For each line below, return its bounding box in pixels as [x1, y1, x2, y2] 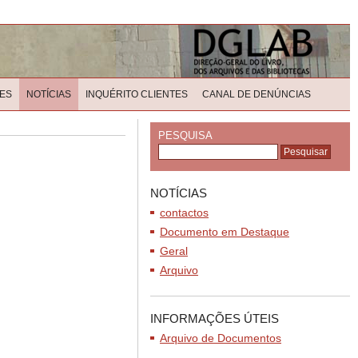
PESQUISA [158, 129, 213, 141]
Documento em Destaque [160, 225, 289, 238]
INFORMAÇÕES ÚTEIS [150, 312, 279, 325]
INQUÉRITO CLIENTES [86, 89, 188, 100]
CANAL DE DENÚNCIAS [202, 89, 311, 100]
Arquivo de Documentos [160, 332, 281, 344]
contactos [160, 206, 209, 219]
